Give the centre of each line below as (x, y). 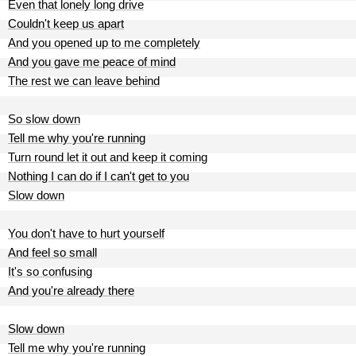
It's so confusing (50, 271)
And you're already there (71, 290)
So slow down (44, 119)
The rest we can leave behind (84, 81)
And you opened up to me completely (104, 43)
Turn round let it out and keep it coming (108, 157)
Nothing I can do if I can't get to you (99, 176)
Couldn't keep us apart (66, 23)
